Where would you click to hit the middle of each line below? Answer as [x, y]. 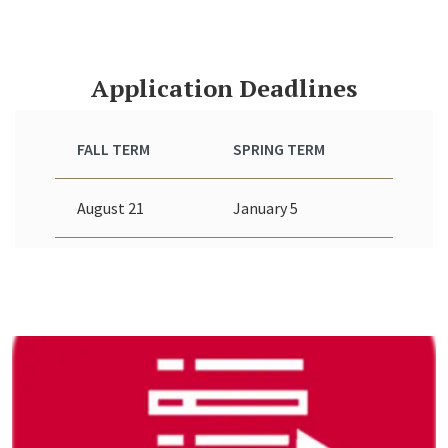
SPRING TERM [279, 149]
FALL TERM [113, 149]
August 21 [110, 208]
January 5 [265, 208]
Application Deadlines [224, 88]
